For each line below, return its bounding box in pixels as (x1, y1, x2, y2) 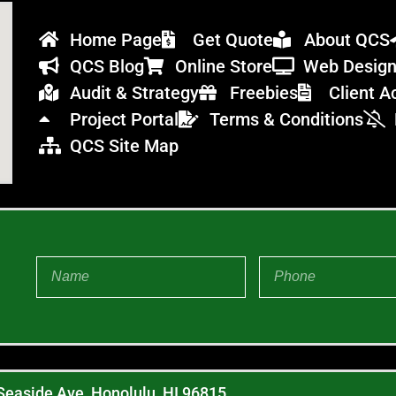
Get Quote (192, 29, 273, 51)
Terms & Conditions (209, 109, 363, 131)
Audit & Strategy (69, 82, 199, 104)
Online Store (174, 56, 272, 78)
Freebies (229, 82, 298, 104)
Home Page (69, 29, 162, 51)
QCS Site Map (69, 135, 179, 157)
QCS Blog (69, 56, 144, 78)
